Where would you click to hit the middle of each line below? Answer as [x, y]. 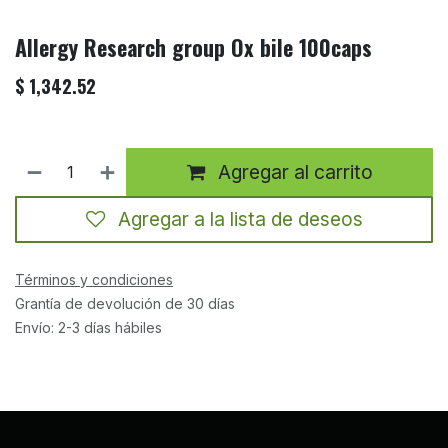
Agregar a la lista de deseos [240, 219]
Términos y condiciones [94, 279]
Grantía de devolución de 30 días [125, 303]
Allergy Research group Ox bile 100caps [193, 47]
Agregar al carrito [292, 172]
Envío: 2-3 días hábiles [88, 327]
